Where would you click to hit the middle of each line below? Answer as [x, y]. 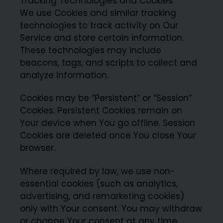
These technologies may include [91, 51]
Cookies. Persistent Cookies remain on [101, 111]
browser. [38, 148]
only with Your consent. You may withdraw [111, 208]
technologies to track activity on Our [99, 26]
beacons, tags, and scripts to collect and [109, 63]
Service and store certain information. [102, 38]
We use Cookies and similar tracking [98, 13]
